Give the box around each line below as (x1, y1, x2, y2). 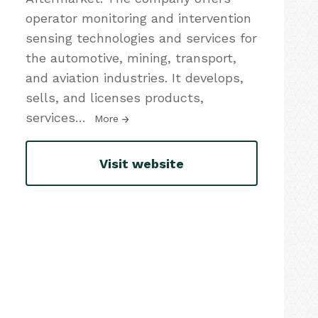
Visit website (99, 155, 184, 171)
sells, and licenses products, (26, 90, 204, 105)
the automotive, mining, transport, (26, 50, 236, 65)
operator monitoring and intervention (26, 11, 251, 26)
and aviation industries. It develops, (26, 70, 243, 85)
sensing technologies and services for (26, 31, 257, 45)
